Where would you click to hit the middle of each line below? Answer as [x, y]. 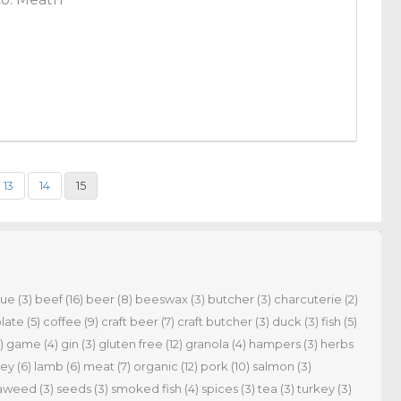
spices [220, 388]
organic [156, 366]
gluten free [131, 343]
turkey [316, 388]
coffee [62, 321]
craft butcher [215, 321]
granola [207, 343]
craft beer [130, 321]
